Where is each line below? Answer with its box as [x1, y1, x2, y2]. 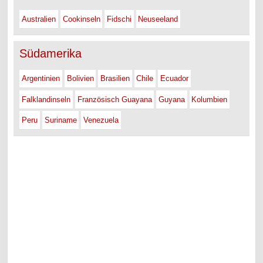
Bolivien [66, 74, 94, 83]
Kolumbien [191, 95, 228, 104]
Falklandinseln [22, 95, 71, 104]
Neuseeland [138, 15, 178, 24]
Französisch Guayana [77, 95, 152, 104]
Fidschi [107, 15, 132, 24]
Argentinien [22, 74, 60, 83]
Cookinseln [62, 15, 100, 24]
